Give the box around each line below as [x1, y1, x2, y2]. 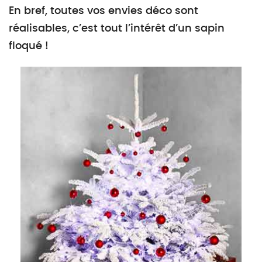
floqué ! [9, 40, 49, 51]
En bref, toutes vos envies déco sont [9, 5, 198, 16]
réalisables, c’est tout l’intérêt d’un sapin [9, 23, 225, 34]
